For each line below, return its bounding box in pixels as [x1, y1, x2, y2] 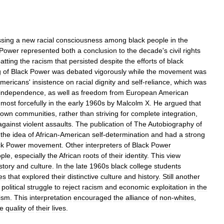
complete [131, 109, 160, 117]
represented [21, 46, 59, 54]
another [175, 172, 200, 180]
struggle [27, 183, 52, 191]
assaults [45, 120, 71, 128]
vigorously [94, 67, 126, 75]
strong [185, 130, 205, 138]
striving [96, 109, 118, 117]
